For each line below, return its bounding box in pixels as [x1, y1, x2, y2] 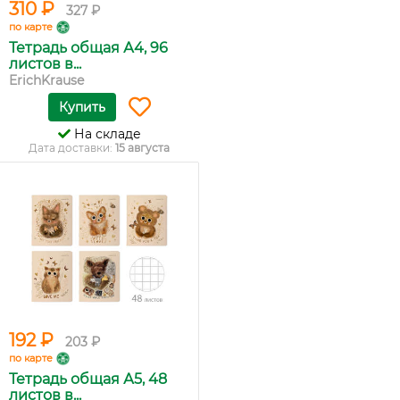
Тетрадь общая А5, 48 [9, 371, 167, 387]
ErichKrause [9, 72, 84, 88]
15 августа [115, 141, 170, 154]
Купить [58, 99, 105, 115]
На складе [70, 126, 141, 142]
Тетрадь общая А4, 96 [9, 39, 168, 56]
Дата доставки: [29, 141, 115, 154]
